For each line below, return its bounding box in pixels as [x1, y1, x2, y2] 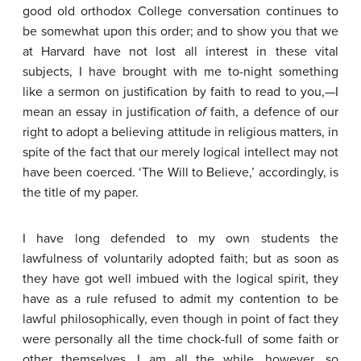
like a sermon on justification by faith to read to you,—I [23, 84, 338, 100]
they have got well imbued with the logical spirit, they [23, 271, 338, 287]
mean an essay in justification [23, 104, 195, 120]
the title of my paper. [23, 185, 139, 201]
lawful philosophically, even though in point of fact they [23, 311, 338, 327]
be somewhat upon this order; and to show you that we [23, 23, 338, 39]
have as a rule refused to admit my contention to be [23, 291, 338, 307]
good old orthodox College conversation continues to [23, 3, 338, 19]
